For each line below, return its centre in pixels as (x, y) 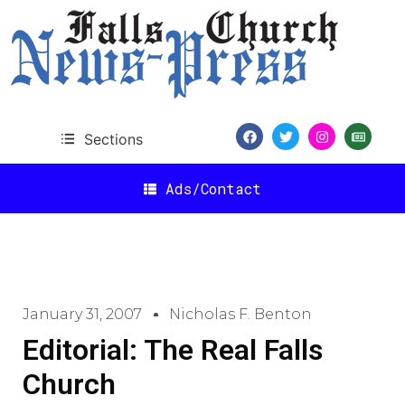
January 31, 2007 (82, 314)
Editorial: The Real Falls (173, 350)
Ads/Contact (213, 188)
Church (69, 384)
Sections (113, 139)
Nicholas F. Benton (240, 314)
